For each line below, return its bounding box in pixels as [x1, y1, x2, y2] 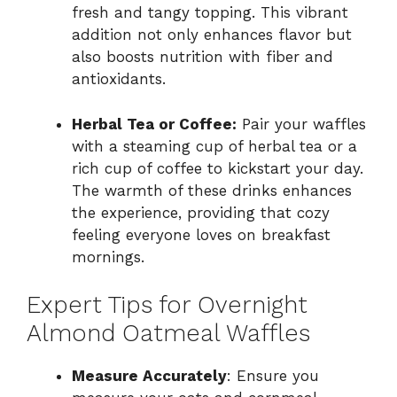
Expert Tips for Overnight [27, 291, 307, 320]
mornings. [72, 247, 144, 266]
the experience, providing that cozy [72, 203, 330, 222]
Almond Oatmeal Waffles [27, 319, 310, 348]
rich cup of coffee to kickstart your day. [72, 159, 363, 177]
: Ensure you [227, 367, 319, 385]
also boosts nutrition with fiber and [72, 48, 333, 66]
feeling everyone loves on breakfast [72, 225, 331, 244]
